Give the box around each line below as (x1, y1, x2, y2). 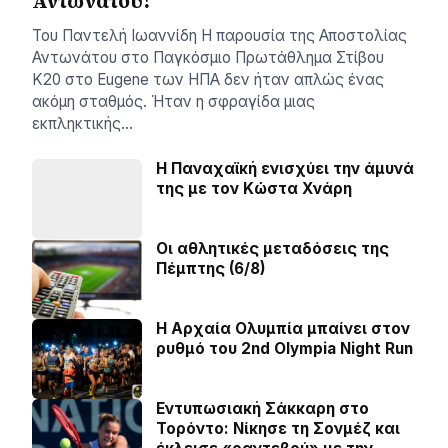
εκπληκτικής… (32, 114, 133, 133)
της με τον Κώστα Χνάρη (156, 179, 352, 198)
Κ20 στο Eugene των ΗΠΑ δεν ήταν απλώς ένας (32, 70, 384, 89)
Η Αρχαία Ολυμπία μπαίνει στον (156, 319, 410, 338)
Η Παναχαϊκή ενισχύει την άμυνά (156, 159, 414, 178)
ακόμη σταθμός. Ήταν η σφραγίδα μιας (32, 92, 315, 111)
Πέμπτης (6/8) (156, 259, 266, 278)
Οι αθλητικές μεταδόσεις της (156, 239, 389, 258)
